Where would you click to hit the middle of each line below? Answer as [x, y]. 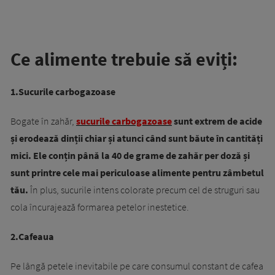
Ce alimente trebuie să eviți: [124, 59]
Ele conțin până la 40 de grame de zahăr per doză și [141, 156]
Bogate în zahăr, [43, 121]
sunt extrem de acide [217, 121]
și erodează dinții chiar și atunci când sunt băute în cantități [137, 138]
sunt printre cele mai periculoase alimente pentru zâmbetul [137, 173]
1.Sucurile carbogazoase [63, 92]
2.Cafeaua [32, 237]
